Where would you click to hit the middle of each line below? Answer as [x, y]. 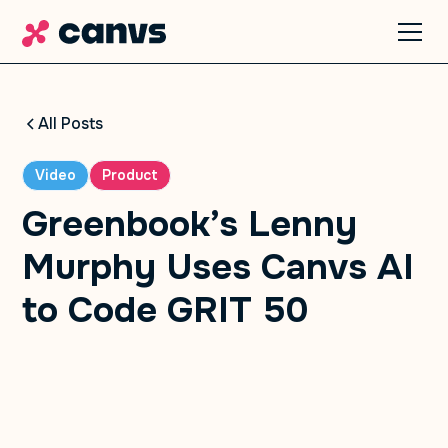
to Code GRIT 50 [166, 310]
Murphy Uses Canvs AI [218, 267]
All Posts [71, 123]
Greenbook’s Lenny [190, 224]
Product [130, 175]
